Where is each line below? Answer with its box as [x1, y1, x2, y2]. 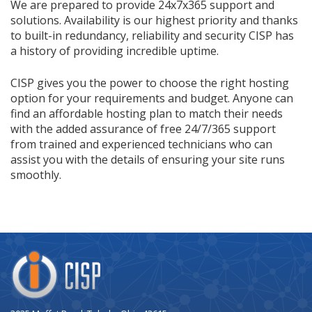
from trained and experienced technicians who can [10, 136, 272, 152]
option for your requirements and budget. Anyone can [10, 91, 293, 106]
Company [10, 249, 59, 264]
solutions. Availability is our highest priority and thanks [10, 13, 298, 28]
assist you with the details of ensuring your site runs [10, 152, 285, 167]
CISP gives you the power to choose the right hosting [10, 75, 289, 91]
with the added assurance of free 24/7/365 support [10, 121, 276, 136]
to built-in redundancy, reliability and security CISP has [10, 28, 294, 43]
